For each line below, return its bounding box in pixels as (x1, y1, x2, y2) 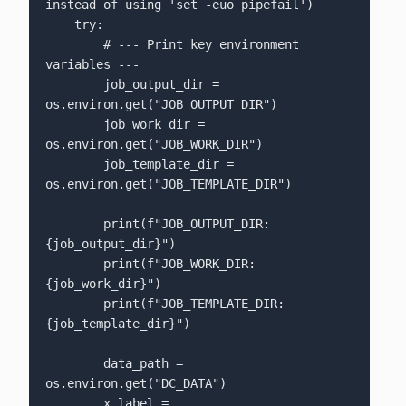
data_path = (44, 356, 103, 372)
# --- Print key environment (44, 37, 103, 53)
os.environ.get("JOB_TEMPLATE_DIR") (44, 177, 292, 192)
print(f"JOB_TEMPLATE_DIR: (44, 296, 103, 312)
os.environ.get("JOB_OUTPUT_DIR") (44, 97, 277, 112)
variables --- (44, 57, 140, 72)
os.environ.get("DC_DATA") (44, 376, 227, 391)
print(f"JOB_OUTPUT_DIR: (44, 217, 103, 232)
